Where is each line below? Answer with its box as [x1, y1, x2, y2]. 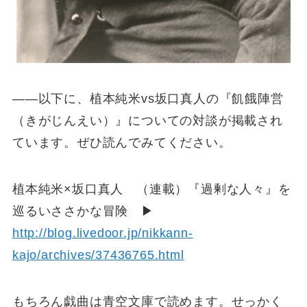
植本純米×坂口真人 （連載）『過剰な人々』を [12, 182, 291, 196]
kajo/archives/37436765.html [12, 247, 184, 262]
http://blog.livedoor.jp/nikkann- [12, 225, 193, 240]
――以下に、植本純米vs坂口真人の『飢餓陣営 [12, 91, 284, 106]
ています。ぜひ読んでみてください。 [12, 135, 232, 149]
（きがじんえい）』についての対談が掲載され [12, 113, 283, 127]
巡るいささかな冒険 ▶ [12, 204, 154, 218]
